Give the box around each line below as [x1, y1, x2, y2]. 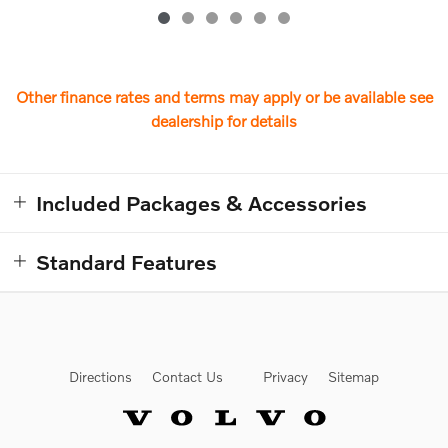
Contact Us [152, 367, 223, 385]
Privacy [263, 367, 308, 385]
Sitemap [328, 367, 379, 385]
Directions [69, 367, 132, 385]
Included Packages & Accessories [36, 190, 367, 216]
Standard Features [36, 249, 217, 275]
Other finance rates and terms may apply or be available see [15, 87, 433, 107]
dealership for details [151, 111, 297, 131]
